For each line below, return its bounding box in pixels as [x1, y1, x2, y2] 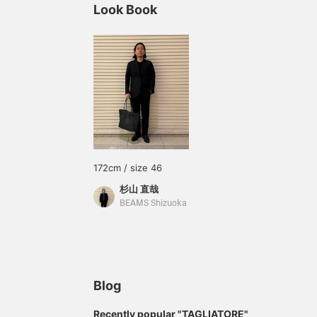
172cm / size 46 [93, 162, 162, 173]
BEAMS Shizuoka [120, 199, 187, 208]
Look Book [93, 2, 157, 17]
